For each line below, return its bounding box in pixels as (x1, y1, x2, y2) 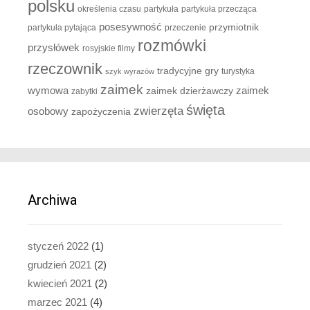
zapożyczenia (71, 106, 131, 117)
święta (186, 102, 225, 118)
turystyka (221, 66, 255, 76)
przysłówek (28, 41, 80, 53)
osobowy (28, 104, 69, 117)
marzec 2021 (28, 295, 87, 308)
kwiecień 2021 (28, 277, 92, 289)
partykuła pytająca (28, 22, 96, 33)
